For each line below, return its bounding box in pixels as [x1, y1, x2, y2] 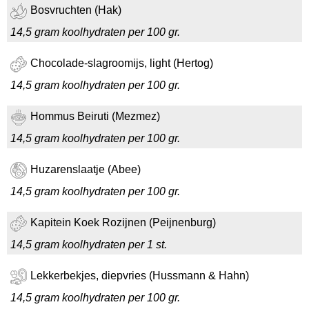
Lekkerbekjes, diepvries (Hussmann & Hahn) [30, 270, 249, 282]
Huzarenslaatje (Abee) [30, 163, 141, 176]
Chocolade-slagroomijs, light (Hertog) [30, 57, 213, 70]
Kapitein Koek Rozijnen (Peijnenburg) [30, 217, 216, 229]
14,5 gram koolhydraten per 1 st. [10, 239, 167, 250]
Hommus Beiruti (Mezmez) [30, 110, 160, 123]
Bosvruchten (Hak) [30, 4, 121, 17]
